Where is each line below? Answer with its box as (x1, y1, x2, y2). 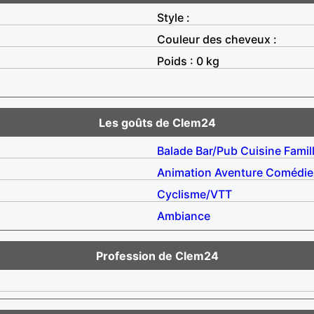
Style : (157, 10, 190, 25)
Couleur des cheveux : (157, 32, 277, 46)
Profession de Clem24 (95, 248, 219, 263)
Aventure (214, 165, 263, 179)
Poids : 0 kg (157, 53, 219, 68)
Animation (157, 165, 212, 179)
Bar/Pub (196, 143, 238, 158)
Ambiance (157, 208, 210, 223)
